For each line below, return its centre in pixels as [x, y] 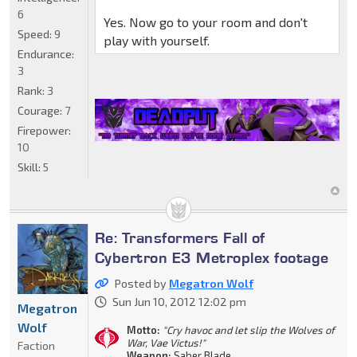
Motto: [143, 330]
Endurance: [46, 54]
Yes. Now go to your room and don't [205, 22]
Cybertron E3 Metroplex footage [212, 258]
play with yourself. [156, 41]
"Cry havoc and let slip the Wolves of [248, 330]
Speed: [36, 34]
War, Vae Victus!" [166, 343]
